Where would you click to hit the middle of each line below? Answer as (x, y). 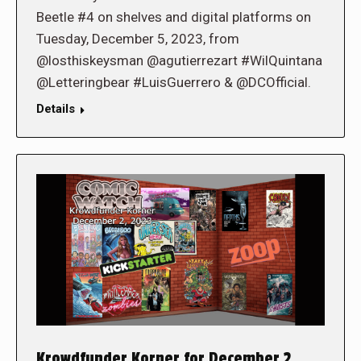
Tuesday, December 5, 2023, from (138, 39)
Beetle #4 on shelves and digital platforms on (174, 17)
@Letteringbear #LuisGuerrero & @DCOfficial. (174, 83)
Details (56, 109)
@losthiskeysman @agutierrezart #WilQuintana (179, 61)
